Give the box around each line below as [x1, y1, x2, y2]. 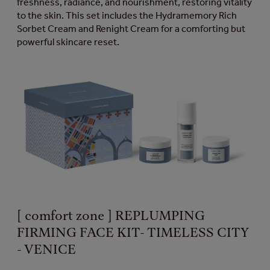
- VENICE [17, 241, 76, 259]
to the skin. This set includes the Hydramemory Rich [17, 10, 237, 21]
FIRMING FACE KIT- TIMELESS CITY [17, 224, 248, 242]
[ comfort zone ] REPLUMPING [17, 207, 205, 225]
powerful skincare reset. [17, 36, 119, 48]
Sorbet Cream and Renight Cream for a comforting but [17, 23, 245, 34]
